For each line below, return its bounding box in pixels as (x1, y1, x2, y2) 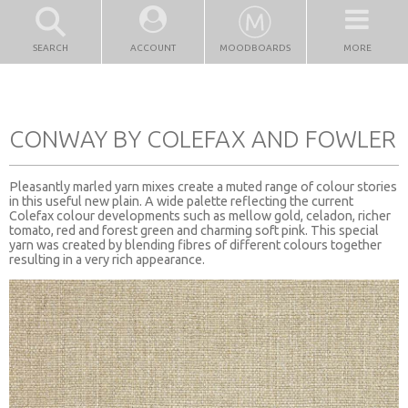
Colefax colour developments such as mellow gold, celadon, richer (9, 208, 391, 223)
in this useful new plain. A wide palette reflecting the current (9, 193, 353, 209)
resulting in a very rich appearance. (9, 251, 205, 267)
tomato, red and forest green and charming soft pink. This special (9, 222, 379, 238)
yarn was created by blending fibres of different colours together (9, 237, 382, 252)
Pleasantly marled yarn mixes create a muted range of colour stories (9, 178, 397, 194)
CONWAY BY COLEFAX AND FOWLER (9, 125, 396, 152)
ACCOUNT (129, 43, 176, 53)
